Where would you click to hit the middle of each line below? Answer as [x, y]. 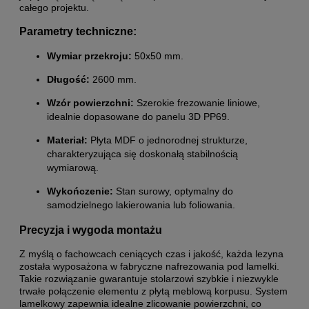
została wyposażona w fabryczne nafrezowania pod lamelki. [149, 267]
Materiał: [67, 140]
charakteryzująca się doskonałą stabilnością [142, 154]
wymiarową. [73, 168]
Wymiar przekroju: [89, 56]
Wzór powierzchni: [90, 103]
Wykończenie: [80, 191]
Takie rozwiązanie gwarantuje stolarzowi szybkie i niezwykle [149, 279]
